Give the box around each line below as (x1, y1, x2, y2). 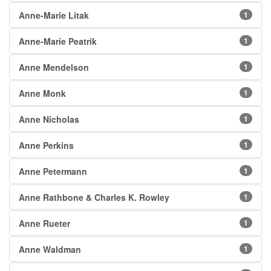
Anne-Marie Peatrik (19, 35, 97, 48)
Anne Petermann (19, 165, 87, 178)
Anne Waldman (19, 243, 81, 256)
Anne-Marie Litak (19, 9, 89, 22)
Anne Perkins (19, 139, 74, 152)
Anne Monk (19, 87, 66, 100)
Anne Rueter (19, 217, 70, 230)
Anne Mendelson (19, 61, 89, 74)
